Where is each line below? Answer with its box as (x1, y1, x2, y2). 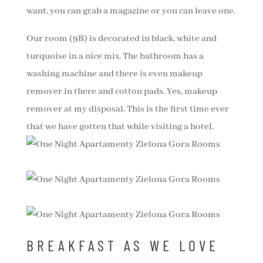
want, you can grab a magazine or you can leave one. (26, 5, 235, 18)
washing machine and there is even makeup (26, 68, 203, 80)
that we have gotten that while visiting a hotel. (26, 121, 214, 133)
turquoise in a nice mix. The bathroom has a (26, 50, 204, 63)
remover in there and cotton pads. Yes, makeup (26, 86, 217, 98)
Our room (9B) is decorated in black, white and (26, 33, 217, 45)
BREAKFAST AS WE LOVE (26, 236, 219, 255)
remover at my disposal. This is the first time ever (26, 103, 229, 116)
